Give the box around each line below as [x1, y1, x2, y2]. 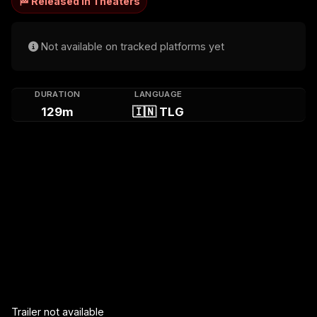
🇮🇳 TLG [132, 104, 185, 119]
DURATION [35, 88, 81, 99]
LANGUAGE [134, 88, 183, 99]
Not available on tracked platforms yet [38, 40, 224, 52]
